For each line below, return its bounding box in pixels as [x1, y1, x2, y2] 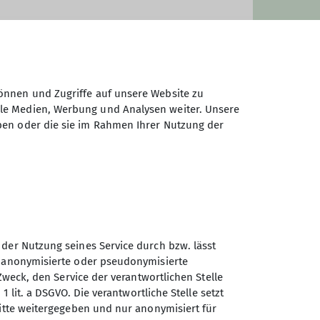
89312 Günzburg [76, 294, 138, 304]
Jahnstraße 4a [76, 278, 132, 289]
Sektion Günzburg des [76, 231, 205, 248]
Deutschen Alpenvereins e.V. [76, 249, 242, 266]
